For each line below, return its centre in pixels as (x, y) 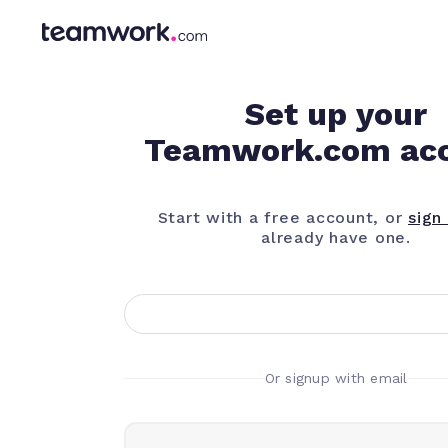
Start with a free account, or (282, 218)
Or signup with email (336, 378)
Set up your (336, 114)
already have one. (336, 238)
